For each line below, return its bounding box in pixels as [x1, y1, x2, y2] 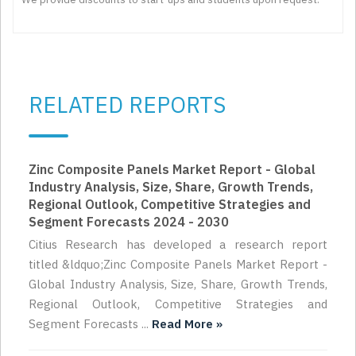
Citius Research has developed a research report [29, 237, 327, 253]
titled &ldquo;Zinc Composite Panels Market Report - [29, 257, 327, 273]
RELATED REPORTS [29, 90, 226, 120]
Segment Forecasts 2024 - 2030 [29, 214, 229, 230]
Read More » [152, 316, 222, 332]
